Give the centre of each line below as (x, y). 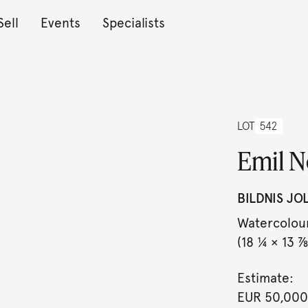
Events (60, 23)
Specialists (133, 23)
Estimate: (265, 278)
